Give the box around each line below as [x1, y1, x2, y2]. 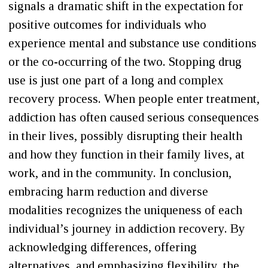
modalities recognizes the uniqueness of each [8, 202, 242, 217]
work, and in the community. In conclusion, [8, 165, 232, 180]
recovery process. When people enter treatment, [8, 91, 260, 106]
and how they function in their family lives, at [8, 147, 245, 162]
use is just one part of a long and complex [8, 72, 224, 87]
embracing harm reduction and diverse [8, 184, 208, 199]
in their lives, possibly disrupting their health [8, 128, 242, 143]
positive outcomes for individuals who [8, 17, 206, 32]
